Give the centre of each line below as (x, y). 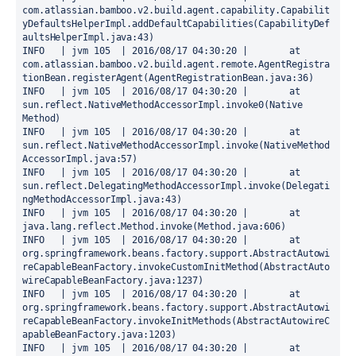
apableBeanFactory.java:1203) (99, 335)
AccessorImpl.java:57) (80, 159)
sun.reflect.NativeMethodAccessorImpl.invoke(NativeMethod (176, 145)
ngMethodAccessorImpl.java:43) (102, 199)
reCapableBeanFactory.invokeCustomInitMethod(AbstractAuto (176, 267)
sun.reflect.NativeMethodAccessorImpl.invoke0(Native (163, 105)
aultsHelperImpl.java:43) (88, 37)
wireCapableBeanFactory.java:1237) (113, 281)
